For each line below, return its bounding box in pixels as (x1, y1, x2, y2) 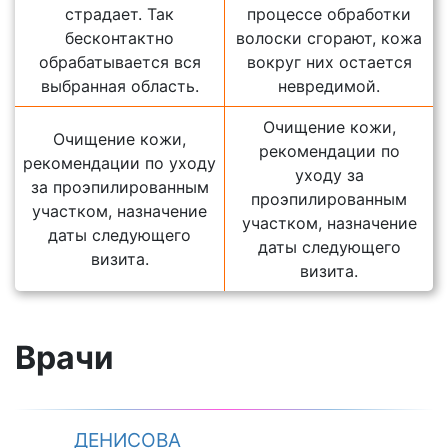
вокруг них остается (246, 52, 412, 73)
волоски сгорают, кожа (236, 28, 422, 49)
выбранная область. (40, 76, 199, 97)
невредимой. (278, 76, 380, 97)
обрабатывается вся (38, 52, 201, 73)
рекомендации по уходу (23, 153, 216, 174)
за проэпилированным (30, 177, 209, 198)
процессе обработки (247, 4, 411, 25)
